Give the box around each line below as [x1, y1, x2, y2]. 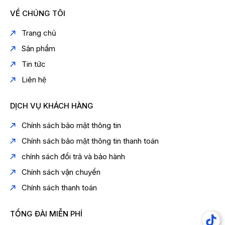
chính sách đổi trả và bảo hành [22, 152, 125, 162]
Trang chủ [22, 28, 56, 38]
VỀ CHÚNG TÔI [10, 9, 65, 19]
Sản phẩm [22, 44, 55, 54]
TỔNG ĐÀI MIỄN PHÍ [10, 209, 82, 219]
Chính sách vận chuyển [22, 167, 100, 177]
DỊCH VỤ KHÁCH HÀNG [10, 101, 93, 111]
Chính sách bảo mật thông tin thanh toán [22, 136, 159, 146]
